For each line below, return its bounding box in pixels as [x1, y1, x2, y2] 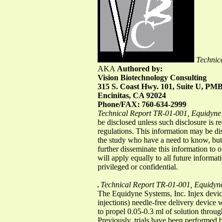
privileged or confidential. [98, 162, 178, 171]
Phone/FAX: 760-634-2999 [98, 100, 186, 109]
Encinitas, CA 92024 [98, 91, 166, 100]
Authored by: [117, 64, 163, 73]
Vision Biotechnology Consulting [98, 73, 207, 82]
